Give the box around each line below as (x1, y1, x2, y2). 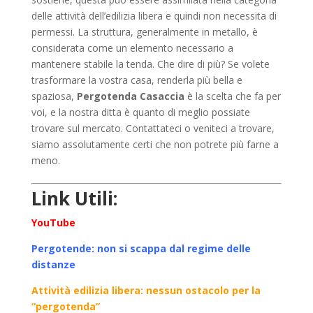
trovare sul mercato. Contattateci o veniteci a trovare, (31, 122, 275, 135)
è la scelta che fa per (184, 89, 281, 103)
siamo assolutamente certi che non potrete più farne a (31, 138, 279, 151)
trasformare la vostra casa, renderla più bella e (31, 73, 242, 87)
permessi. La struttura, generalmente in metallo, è (31, 25, 258, 38)
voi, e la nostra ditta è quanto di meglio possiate (31, 105, 250, 119)
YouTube (31, 216, 75, 229)
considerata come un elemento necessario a (31, 41, 233, 54)
